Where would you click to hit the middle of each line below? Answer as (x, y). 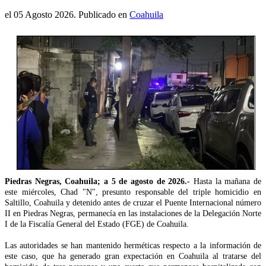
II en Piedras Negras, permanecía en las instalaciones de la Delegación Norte (133, 214)
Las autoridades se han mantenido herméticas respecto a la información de (133, 246)
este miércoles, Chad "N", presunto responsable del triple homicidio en (133, 192)
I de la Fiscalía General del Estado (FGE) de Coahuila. (97, 224)
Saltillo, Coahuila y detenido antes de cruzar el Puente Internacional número (133, 203)
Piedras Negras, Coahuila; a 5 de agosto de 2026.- (98, 182)
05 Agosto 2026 (44, 15)
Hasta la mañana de (226, 182)
